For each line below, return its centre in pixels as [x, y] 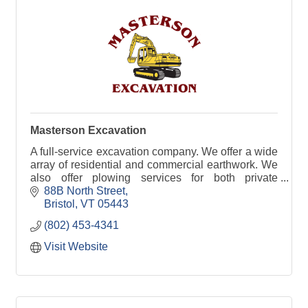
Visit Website [76, 247]
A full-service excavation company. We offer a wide [154, 151]
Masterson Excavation [88, 130]
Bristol [59, 204]
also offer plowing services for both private [154, 177]
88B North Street [85, 191]
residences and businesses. [98, 190]
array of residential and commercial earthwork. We [154, 164]
